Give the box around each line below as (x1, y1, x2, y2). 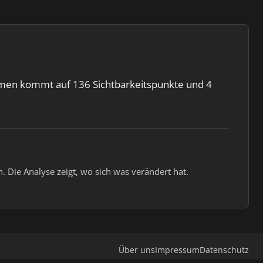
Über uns (119, 244, 155, 255)
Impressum (155, 244, 200, 255)
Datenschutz (200, 244, 249, 255)
